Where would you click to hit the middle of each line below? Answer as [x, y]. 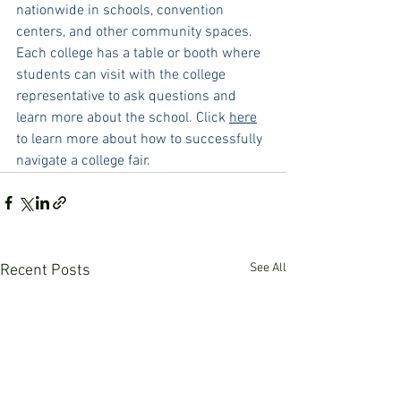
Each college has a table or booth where [140, 54]
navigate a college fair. [85, 161]
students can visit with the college [123, 75]
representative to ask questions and [128, 97]
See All [268, 268]
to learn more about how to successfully [141, 140]
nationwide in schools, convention [122, 11]
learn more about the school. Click [123, 118]
